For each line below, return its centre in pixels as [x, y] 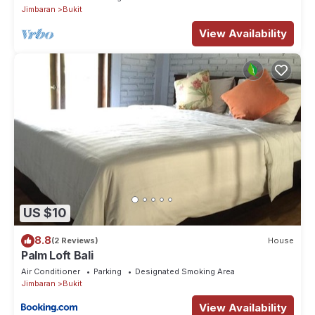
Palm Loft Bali [57, 255]
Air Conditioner [51, 271]
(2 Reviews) [75, 241]
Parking [108, 271]
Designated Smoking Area [185, 271]
